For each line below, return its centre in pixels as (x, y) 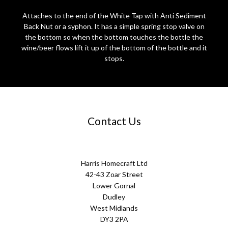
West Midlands (114, 208)
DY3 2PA (114, 219)
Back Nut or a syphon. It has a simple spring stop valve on (114, 26)
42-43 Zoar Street (114, 175)
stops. (114, 59)
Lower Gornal (114, 186)
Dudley (114, 197)
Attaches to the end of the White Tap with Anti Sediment (114, 16)
